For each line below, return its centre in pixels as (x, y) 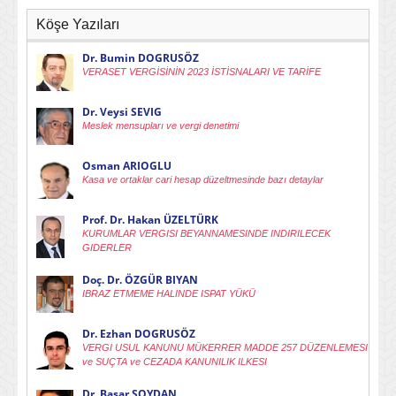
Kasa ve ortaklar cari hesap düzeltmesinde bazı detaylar (203, 180)
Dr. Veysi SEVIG (122, 112)
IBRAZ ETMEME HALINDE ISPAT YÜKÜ (169, 294)
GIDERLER (107, 248)
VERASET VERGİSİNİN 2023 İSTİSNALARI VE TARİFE (202, 72)
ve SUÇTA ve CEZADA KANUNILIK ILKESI (175, 362)
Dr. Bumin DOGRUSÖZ (141, 58)
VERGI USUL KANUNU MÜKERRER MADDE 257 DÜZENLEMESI (225, 348)
